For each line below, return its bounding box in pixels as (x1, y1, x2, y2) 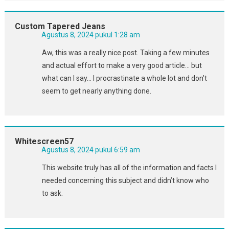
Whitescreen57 (14, 136, 74, 146)
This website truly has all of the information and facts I (41, 163, 217, 172)
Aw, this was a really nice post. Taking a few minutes (41, 48, 210, 57)
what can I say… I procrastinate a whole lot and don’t (41, 74, 207, 82)
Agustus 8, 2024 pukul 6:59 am (41, 145, 140, 154)
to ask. (41, 189, 63, 197)
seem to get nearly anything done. (41, 86, 151, 95)
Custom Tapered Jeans (14, 21, 105, 31)
